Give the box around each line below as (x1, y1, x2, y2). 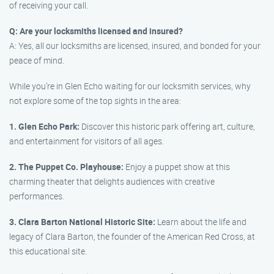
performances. (9, 190, 64, 202)
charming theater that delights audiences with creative (9, 176, 215, 187)
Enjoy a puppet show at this (124, 161, 230, 172)
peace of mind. (9, 54, 64, 66)
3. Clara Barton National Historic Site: (9, 216, 155, 228)
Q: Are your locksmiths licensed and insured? (9, 25, 183, 37)
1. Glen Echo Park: (9, 120, 80, 132)
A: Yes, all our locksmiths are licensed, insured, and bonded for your (9, 40, 261, 51)
